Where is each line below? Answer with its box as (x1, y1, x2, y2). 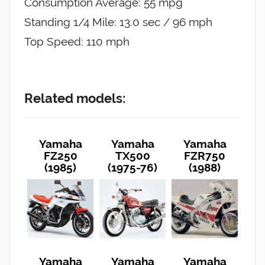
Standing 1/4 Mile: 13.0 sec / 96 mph (24, 15, 212, 29)
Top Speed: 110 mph (24, 35, 130, 49)
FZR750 (184, 148, 225, 162)
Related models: (24, 91, 125, 106)
